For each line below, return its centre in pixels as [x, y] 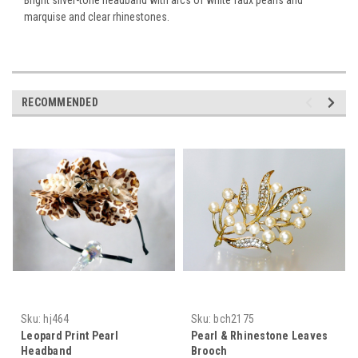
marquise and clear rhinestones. [97, 16]
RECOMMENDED [60, 102]
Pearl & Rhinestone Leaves [260, 335]
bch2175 [234, 318]
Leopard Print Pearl [70, 335]
